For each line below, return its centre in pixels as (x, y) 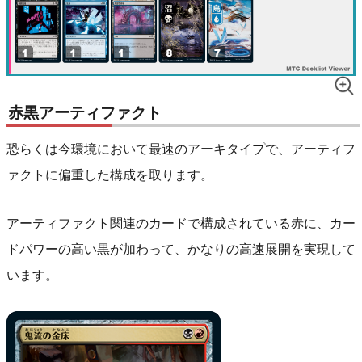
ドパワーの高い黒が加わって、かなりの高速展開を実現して (181, 249)
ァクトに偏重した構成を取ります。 (110, 175)
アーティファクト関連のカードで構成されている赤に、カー (181, 223)
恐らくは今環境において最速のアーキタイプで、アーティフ (181, 149)
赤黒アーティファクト (85, 112)
